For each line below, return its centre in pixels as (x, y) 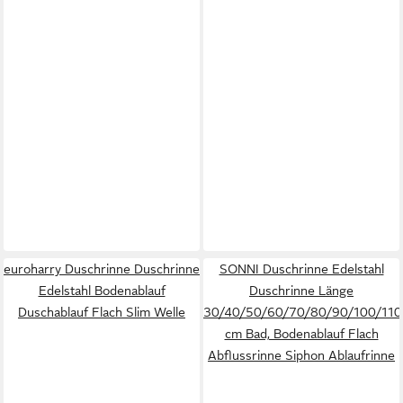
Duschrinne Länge (301, 291)
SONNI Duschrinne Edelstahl (301, 269)
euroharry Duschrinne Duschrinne (102, 269)
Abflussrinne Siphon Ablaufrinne (301, 355)
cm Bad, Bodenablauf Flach (301, 334)
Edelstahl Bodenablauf (102, 291)
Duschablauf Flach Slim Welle (102, 312)
